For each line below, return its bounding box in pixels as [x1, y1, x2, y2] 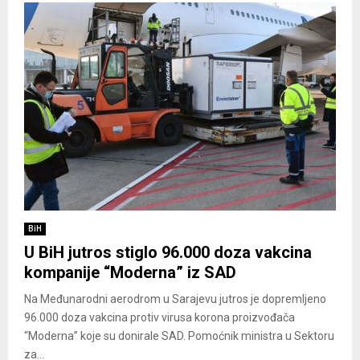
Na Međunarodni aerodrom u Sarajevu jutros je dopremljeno [24, 292, 326, 305]
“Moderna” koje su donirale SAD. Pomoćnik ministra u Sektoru [24, 329, 334, 342]
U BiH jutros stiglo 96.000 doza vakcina [24, 242, 312, 262]
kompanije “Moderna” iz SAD [24, 262, 236, 282]
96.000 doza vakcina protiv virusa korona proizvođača [24, 310, 295, 324]
